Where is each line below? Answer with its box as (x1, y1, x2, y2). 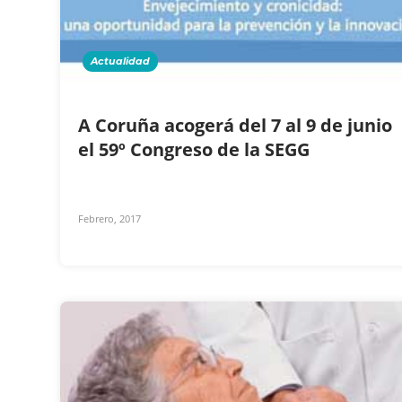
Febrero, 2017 (78, 211, 141, 225)
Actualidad (91, 54, 150, 67)
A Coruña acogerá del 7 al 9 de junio (78, 112, 392, 137)
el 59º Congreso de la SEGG (78, 136, 314, 162)
